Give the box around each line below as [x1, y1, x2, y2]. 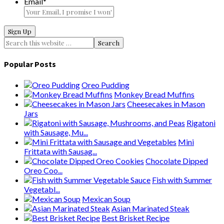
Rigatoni [186, 117, 215, 127]
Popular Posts [4, 59, 56, 69]
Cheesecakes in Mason [127, 98, 205, 108]
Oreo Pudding [81, 79, 129, 89]
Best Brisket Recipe [101, 212, 169, 222]
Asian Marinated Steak [111, 203, 189, 213]
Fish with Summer [152, 174, 212, 184]
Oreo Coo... [24, 165, 62, 175]
